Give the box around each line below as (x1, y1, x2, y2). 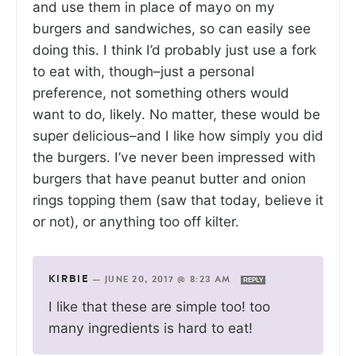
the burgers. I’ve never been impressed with (33, 149, 315, 166)
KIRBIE (48, 274, 89, 285)
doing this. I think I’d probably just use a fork (33, 41, 316, 59)
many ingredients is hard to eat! (48, 319, 253, 337)
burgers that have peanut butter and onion (33, 170, 306, 188)
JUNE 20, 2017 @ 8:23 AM (104, 275, 234, 284)
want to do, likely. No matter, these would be (33, 106, 320, 123)
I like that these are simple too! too (48, 298, 270, 315)
